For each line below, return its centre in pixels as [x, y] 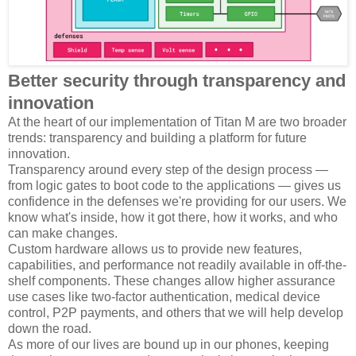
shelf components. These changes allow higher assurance [172, 281]
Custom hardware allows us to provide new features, [155, 249]
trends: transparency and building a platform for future [157, 138]
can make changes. [63, 233]
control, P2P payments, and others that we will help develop [176, 313]
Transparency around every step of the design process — [168, 170]
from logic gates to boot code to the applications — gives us [174, 186]
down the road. [50, 329]
